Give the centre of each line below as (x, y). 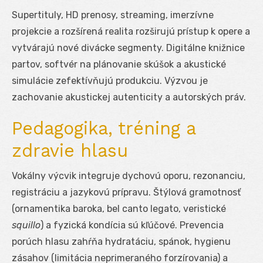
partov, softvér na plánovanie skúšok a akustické (119, 64)
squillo (26, 225)
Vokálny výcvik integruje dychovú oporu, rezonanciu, (129, 176)
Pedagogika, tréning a (104, 128)
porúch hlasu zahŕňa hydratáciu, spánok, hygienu (121, 241)
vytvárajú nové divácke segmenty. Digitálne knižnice (128, 48)
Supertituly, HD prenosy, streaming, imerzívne (113, 15)
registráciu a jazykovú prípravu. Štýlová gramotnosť (126, 192)
